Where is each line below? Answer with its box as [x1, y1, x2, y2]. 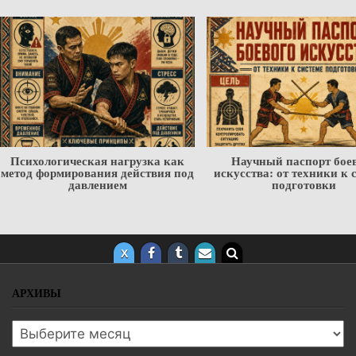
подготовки [272, 175, 337, 193]
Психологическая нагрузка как [10, 151, 185, 169]
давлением [68, 175, 127, 193]
